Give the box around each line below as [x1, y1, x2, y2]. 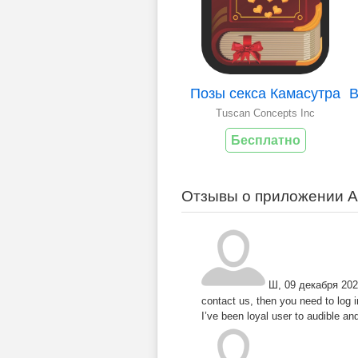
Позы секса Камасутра [190, 86, 340, 102]
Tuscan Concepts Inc [216, 107, 315, 120]
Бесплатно [230, 133, 300, 148]
